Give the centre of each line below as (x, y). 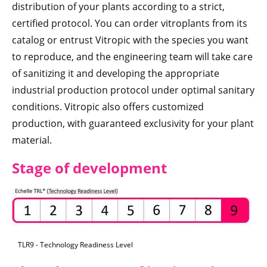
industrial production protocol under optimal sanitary (133, 90)
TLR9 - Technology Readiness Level (75, 245)
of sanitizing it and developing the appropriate (116, 74)
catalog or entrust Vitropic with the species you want (130, 40)
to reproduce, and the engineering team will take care (132, 57)
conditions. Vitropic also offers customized (108, 107)
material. (32, 140)
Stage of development (89, 168)
